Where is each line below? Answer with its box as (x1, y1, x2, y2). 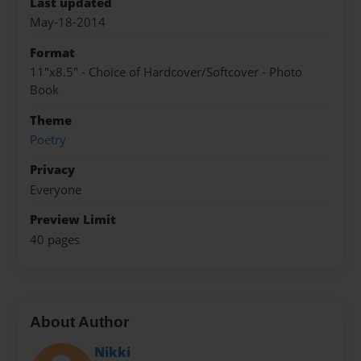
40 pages (30, 230, 80, 248)
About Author (30, 313, 129, 331)
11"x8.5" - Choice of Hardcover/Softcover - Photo (30, 64, 302, 81)
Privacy (30, 161, 75, 179)
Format (30, 44, 75, 61)
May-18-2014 (30, 14, 106, 31)
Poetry (30, 131, 66, 148)
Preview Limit (30, 211, 116, 229)
